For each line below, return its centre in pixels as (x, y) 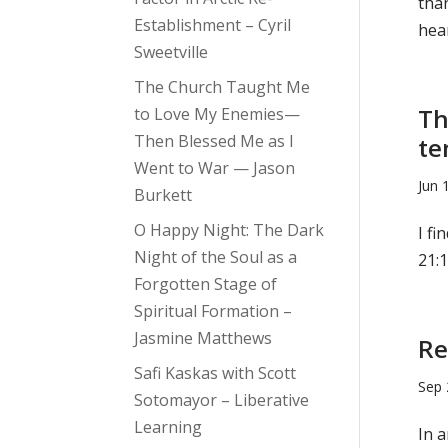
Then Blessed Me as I (214, 140)
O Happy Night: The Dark (229, 229)
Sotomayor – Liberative (222, 399)
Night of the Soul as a (216, 256)
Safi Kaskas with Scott (215, 372)
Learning (168, 426)
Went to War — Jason (215, 167)
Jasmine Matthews (203, 337)
